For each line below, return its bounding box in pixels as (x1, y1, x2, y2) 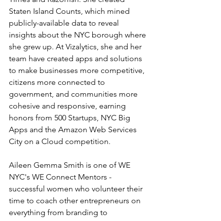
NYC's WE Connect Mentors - (9, 172, 113, 182)
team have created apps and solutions (9, 54, 144, 63)
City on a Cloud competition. (9, 137, 110, 146)
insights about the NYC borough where (9, 30, 148, 39)
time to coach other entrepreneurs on (9, 196, 143, 205)
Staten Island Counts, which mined (9, 6, 132, 16)
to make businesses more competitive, (9, 66, 147, 75)
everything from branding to (9, 208, 110, 217)
